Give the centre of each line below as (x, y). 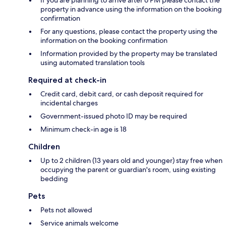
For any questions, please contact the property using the (129, 32)
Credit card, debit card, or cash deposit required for (122, 94)
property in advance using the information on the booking (131, 9)
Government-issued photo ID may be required (114, 116)
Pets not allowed (66, 210)
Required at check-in (67, 80)
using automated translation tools (93, 63)
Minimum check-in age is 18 (83, 129)
